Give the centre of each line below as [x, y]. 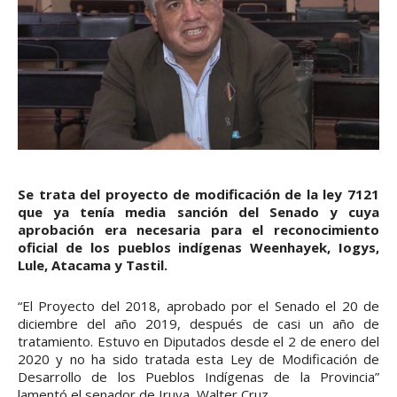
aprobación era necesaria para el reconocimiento [198, 229]
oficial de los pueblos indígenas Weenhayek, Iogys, [198, 247]
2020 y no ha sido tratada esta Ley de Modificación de [198, 358]
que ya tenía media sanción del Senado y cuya [198, 211]
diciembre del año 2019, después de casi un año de [198, 323]
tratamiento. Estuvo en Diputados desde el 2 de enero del [198, 341]
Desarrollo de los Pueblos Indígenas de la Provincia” [198, 376]
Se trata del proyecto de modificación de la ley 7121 [198, 194]
